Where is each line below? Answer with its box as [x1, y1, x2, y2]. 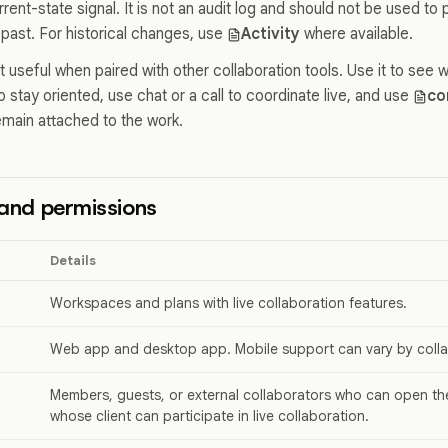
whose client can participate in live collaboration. [50, 407, 369, 426]
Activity [241, 24, 301, 44]
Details [50, 252, 96, 270]
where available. [300, 24, 414, 44]
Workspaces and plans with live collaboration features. [50, 294, 407, 313]
